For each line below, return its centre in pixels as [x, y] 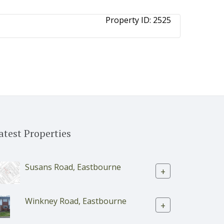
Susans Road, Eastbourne [73, 167]
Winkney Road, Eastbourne [76, 201]
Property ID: [129, 20]
